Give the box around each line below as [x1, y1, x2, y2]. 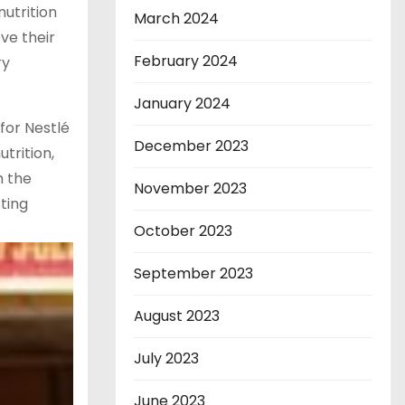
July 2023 [134, 348, 199, 370]
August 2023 [134, 306, 220, 327]
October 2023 [134, 221, 232, 242]
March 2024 [134, 8, 219, 30]
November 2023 [134, 178, 247, 200]
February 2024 [134, 51, 238, 72]
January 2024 [134, 93, 231, 115]
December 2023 [134, 136, 249, 157]
